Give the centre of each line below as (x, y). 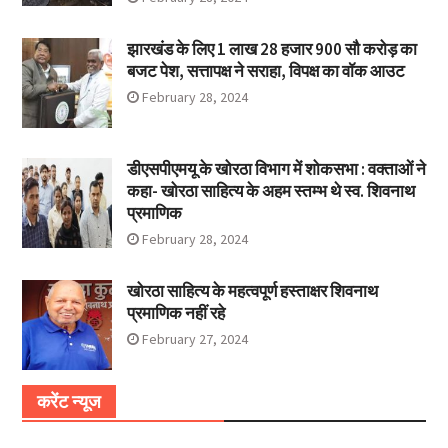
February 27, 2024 (194, 339)
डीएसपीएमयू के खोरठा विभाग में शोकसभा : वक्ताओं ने (276, 169)
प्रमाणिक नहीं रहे (175, 313)
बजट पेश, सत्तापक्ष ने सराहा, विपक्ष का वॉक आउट (265, 71)
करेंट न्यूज (68, 402)
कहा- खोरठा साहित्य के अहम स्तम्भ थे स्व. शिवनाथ (270, 191)
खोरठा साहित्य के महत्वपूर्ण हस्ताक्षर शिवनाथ (252, 291)
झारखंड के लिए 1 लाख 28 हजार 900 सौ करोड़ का (271, 49)
